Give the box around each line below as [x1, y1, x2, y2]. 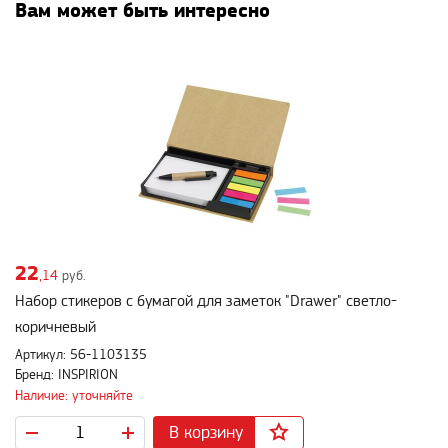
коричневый [15, 319, 96, 336]
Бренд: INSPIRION [15, 368, 118, 382]
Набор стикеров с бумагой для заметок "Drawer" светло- [15, 293, 397, 310]
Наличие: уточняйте [15, 388, 133, 403]
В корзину [169, 422, 243, 442]
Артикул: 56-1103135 [15, 348, 147, 362]
